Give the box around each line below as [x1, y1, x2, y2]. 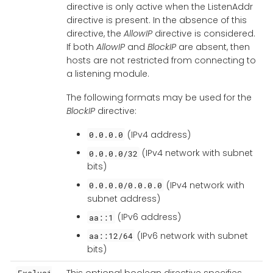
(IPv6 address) [115, 211, 182, 224]
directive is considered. [152, 27, 255, 40]
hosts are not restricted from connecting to [66, 54, 256, 66]
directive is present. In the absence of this [66, 13, 247, 26]
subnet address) [87, 192, 160, 205]
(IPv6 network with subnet [135, 229, 249, 242]
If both [66, 40, 96, 53]
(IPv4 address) [125, 128, 191, 141]
